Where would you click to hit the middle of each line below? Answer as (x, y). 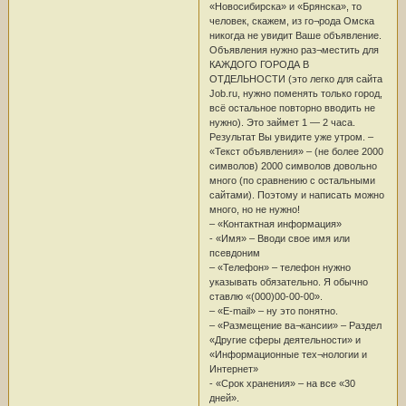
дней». (224, 397)
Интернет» (233, 368)
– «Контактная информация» (275, 223)
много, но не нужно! (254, 209)
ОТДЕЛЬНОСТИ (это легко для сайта (295, 78)
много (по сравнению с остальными (292, 180)
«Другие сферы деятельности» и (285, 339)
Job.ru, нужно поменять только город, (295, 93)
